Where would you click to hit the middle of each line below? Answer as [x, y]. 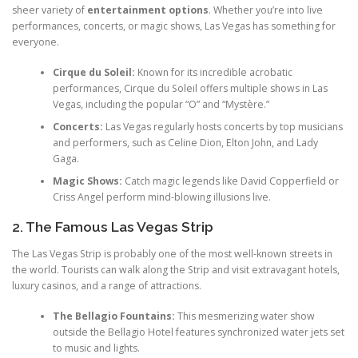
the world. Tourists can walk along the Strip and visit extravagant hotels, [176, 269]
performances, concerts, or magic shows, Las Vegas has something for [174, 26]
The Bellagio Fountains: [113, 316]
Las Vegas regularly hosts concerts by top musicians [223, 127]
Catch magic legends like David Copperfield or [230, 181]
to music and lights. [96, 348]
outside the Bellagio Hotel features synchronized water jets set [198, 332]
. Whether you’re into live [266, 10]
